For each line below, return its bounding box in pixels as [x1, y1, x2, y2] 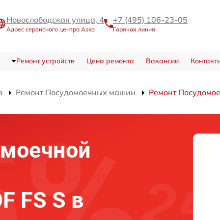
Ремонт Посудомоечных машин [16, 87, 136, 98]
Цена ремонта [86, 56, 134, 66]
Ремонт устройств [16, 56, 75, 66]
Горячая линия [113, 26, 155, 33]
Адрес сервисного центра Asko [6, 26, 95, 33]
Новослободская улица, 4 [6, 15, 104, 25]
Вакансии [145, 56, 179, 66]
